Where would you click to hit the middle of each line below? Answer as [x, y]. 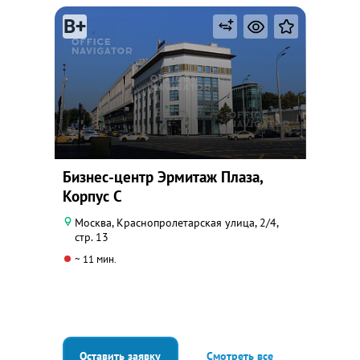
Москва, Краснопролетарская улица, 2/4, [176, 223]
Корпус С [92, 196]
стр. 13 [91, 237]
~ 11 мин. [95, 259]
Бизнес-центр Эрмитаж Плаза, [162, 177]
